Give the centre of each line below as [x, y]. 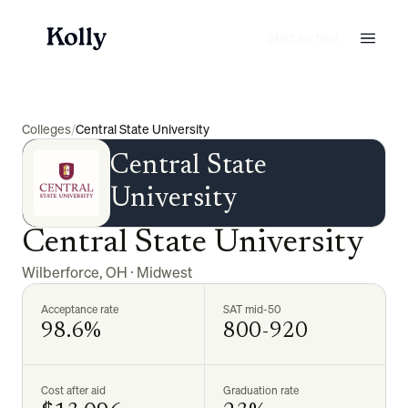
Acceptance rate [80, 309]
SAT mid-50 [251, 309]
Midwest [164, 272]
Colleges [46, 129]
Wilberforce [61, 272]
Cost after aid [73, 390]
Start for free [303, 38]
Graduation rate [260, 390]
